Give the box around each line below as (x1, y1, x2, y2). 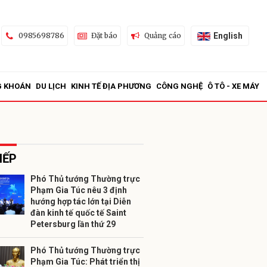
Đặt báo (91, 31, 117, 40)
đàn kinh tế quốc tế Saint (30, 208, 126, 218)
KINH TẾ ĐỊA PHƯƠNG (71, 82, 151, 91)
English (213, 30, 243, 41)
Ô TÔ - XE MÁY (207, 82, 259, 91)
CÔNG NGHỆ (156, 82, 203, 91)
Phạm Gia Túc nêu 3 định (30, 185, 127, 195)
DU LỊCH (36, 82, 66, 91)
